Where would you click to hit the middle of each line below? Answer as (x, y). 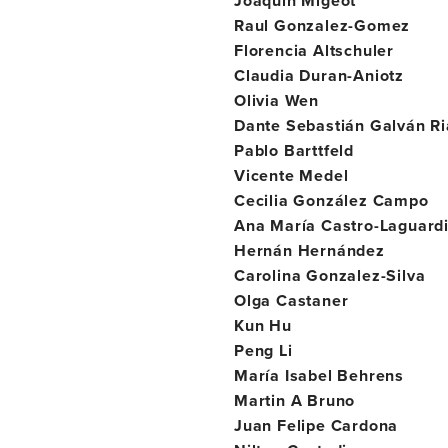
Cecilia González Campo (331, 200)
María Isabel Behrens (319, 375)
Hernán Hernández (309, 250)
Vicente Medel (291, 175)
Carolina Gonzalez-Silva (330, 275)
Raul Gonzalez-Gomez (322, 25)
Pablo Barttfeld (294, 150)
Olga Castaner (291, 300)
